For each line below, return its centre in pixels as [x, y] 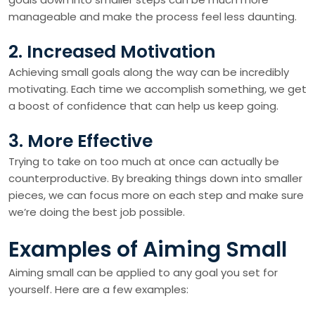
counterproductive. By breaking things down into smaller [155, 178]
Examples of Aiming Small [148, 250]
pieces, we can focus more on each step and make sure [156, 195]
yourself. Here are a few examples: [98, 289]
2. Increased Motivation [112, 52]
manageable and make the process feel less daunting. [153, 17]
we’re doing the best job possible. [97, 212]
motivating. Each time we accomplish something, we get [157, 89]
